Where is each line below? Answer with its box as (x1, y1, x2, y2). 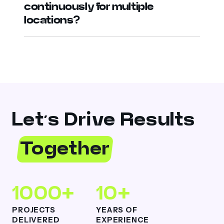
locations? (24, 12, 80, 26)
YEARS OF (96, 205, 137, 214)
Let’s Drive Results (12, 106, 195, 131)
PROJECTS (12, 205, 55, 214)
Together (20, 135, 110, 160)
